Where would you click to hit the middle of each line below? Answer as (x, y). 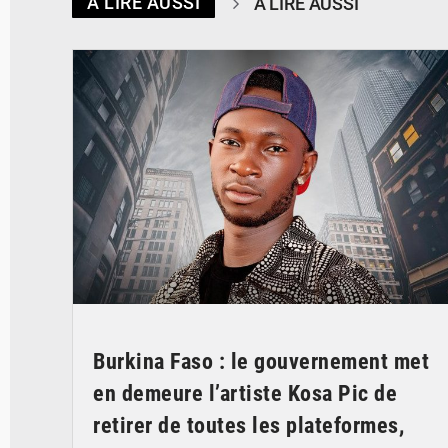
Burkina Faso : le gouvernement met (261, 361)
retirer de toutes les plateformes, (248, 425)
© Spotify (412, 32)
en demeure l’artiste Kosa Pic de (245, 393)
